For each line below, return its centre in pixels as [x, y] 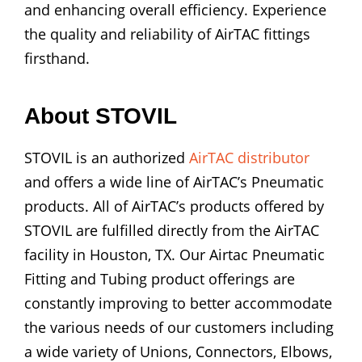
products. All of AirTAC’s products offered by [174, 206]
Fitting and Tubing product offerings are [160, 279]
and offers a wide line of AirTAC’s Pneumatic [174, 182]
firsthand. [57, 59]
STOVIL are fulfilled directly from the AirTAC [172, 231]
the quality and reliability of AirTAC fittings [167, 34]
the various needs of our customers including [179, 328]
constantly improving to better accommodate [178, 303]
